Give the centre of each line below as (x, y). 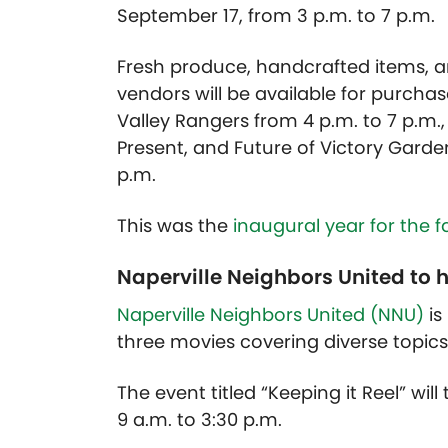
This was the (175, 226)
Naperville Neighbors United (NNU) (270, 315)
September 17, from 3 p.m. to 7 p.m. (276, 16)
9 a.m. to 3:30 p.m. (199, 420)
